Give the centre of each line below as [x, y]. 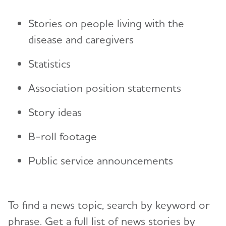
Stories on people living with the [106, 23]
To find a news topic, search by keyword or [109, 205]
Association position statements [105, 88]
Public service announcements [101, 160]
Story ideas [55, 112]
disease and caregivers [81, 39]
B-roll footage [63, 136]
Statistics [49, 63]
